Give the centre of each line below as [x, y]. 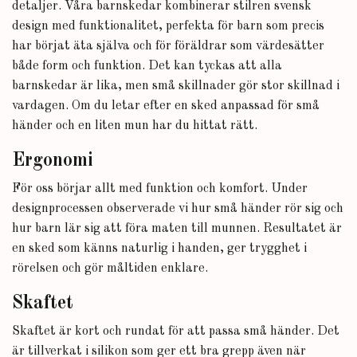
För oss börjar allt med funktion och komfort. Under [160, 189]
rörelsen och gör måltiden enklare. [110, 269]
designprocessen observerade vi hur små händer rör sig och [178, 209]
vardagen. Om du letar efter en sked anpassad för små [166, 106]
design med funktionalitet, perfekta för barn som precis [168, 26]
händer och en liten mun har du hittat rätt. [135, 126]
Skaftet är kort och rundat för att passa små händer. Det [176, 331]
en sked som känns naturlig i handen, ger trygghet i [159, 249]
